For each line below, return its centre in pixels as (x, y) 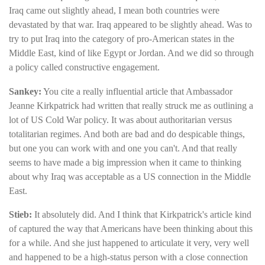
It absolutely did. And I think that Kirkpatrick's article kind (143, 215)
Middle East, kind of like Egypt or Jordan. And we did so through (131, 53)
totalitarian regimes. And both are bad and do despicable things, (127, 134)
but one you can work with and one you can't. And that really (123, 148)
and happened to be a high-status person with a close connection (128, 257)
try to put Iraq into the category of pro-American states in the (122, 39)
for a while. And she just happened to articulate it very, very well (129, 243)
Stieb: (22, 215)
